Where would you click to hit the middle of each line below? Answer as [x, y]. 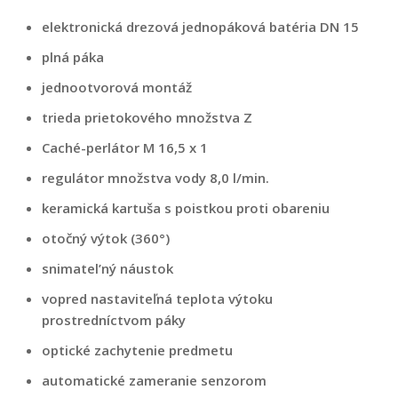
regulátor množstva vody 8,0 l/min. [155, 177]
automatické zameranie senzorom [154, 380]
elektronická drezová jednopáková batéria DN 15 [200, 26]
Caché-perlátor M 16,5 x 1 [125, 147]
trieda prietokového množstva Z [147, 117]
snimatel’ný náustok [107, 268]
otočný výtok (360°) [106, 238]
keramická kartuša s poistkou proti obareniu [186, 207]
